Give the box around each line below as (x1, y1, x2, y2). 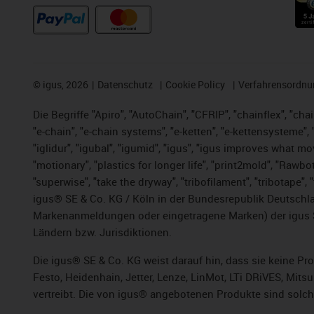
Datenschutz (97, 77, 153, 91)
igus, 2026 (41, 77, 88, 91)
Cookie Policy (165, 77, 226, 91)
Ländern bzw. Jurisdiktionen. (33, 224, 172, 239)
